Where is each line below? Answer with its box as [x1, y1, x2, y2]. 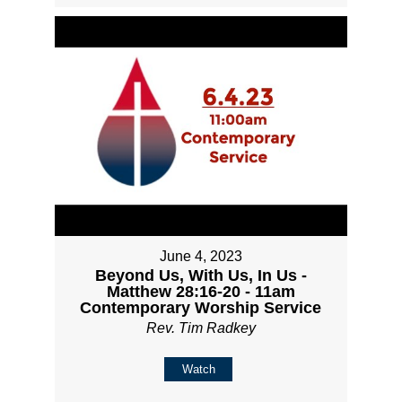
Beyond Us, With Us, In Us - [94, 266, 307, 284]
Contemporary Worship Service [80, 298, 322, 317]
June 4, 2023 [159, 248, 242, 264]
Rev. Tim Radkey [145, 319, 256, 336]
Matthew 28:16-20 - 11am [106, 282, 295, 301]
